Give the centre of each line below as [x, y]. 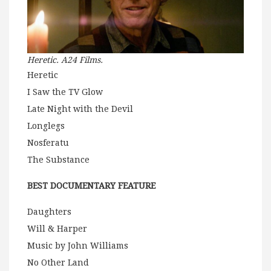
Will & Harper [57, 229]
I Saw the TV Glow [65, 92]
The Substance [58, 160]
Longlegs [46, 126]
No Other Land [58, 263]
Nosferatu [48, 143]
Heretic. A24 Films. [65, 60]
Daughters [49, 212]
